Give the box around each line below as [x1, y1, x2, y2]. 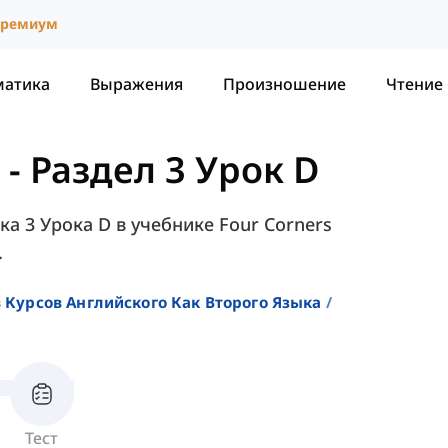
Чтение [386, 72, 443, 95]
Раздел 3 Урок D [30, 145, 320, 195]
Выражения [90, 72, 183, 95]
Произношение [223, 72, 346, 95]
